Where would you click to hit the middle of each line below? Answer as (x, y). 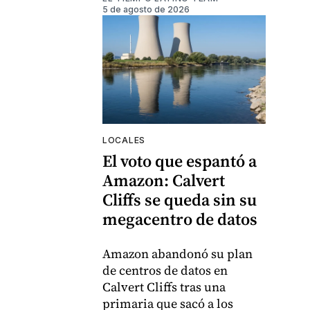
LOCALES (124, 140)
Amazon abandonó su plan (177, 254)
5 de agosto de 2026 (146, 9)
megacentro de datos (180, 219)
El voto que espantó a (180, 161)
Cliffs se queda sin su (180, 200)
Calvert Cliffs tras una (164, 287)
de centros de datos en (165, 271)
